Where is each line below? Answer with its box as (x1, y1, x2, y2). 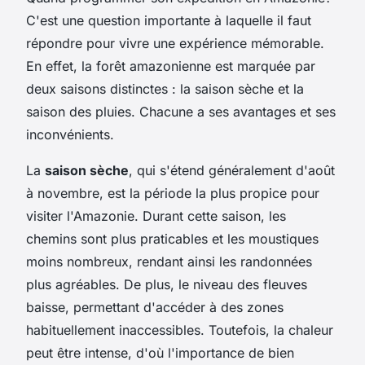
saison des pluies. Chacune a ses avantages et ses (26, 103, 336, 120)
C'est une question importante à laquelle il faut (26, 11, 311, 29)
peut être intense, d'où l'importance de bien (26, 344, 294, 361)
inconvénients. (26, 125, 114, 143)
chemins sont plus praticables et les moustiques (26, 230, 319, 247)
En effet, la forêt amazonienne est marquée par (26, 57, 315, 74)
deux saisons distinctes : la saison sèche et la (26, 80, 304, 97)
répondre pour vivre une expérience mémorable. (26, 34, 324, 51)
